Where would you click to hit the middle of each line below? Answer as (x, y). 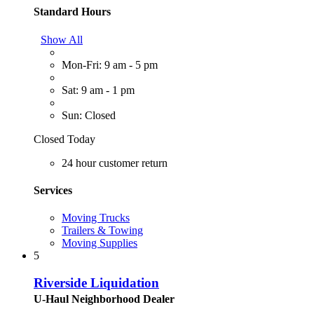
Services (53, 190)
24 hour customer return (115, 163)
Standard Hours (72, 12)
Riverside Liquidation (96, 282)
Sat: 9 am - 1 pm (98, 90)
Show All (62, 39)
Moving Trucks (96, 218)
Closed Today (64, 139)
